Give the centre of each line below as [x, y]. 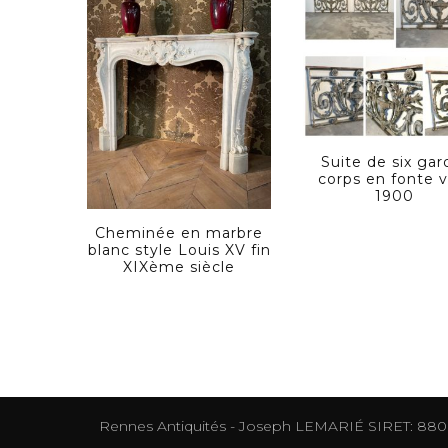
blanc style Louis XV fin [179, 249]
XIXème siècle [179, 266]
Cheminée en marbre [179, 232]
